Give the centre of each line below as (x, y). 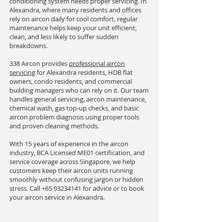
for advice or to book (113, 188)
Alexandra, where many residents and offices (75, 10)
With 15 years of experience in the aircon (69, 144)
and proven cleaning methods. (54, 126)
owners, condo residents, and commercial (71, 81)
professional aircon (97, 63)
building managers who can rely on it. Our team (79, 90)
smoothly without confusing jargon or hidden (76, 179)
